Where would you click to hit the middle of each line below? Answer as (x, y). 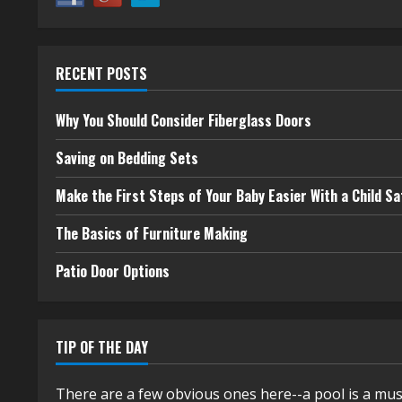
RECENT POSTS (101, 74)
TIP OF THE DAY (102, 347)
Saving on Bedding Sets (127, 158)
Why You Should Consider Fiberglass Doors (184, 120)
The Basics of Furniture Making (152, 233)
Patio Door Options (113, 271)
